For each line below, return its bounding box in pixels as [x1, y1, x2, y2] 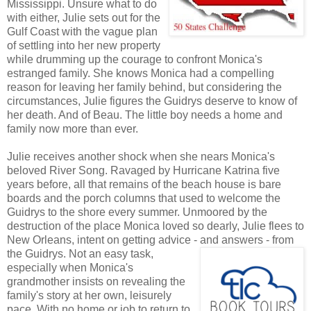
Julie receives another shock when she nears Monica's [7, 151, 275, 163]
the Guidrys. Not [7, 248, 89, 260]
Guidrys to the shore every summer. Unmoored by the [7, 206, 267, 219]
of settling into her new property [7, 40, 160, 52]
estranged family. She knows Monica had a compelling [7, 67, 274, 80]
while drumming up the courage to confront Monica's [7, 53, 262, 66]
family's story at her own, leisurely [7, 289, 171, 302]
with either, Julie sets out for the [7, 12, 160, 24]
